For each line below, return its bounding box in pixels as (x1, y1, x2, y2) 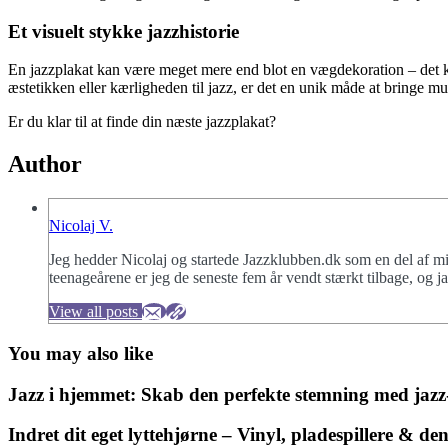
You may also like (8, 342, 153, 364)
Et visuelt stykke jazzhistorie (8, 20, 239, 42)
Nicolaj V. (49, 217, 113, 235)
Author (8, 151, 82, 178)
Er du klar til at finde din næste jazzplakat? (8, 113, 276, 131)
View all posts (49, 303, 138, 321)
